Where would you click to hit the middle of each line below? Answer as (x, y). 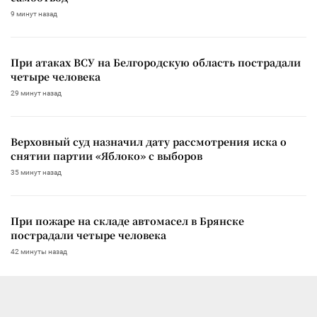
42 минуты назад (39, 252)
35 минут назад (36, 173)
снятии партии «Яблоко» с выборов (106, 156)
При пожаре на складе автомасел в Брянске (127, 221)
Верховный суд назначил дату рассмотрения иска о (149, 142)
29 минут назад (36, 93)
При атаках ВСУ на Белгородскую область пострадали (156, 63)
